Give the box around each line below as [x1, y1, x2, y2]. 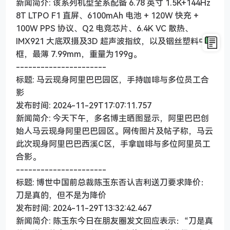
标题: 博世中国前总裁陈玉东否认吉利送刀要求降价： [16, 177, 209, 188]
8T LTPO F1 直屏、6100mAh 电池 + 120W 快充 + [16, 10, 199, 22]
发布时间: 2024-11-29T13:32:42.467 [16, 202, 151, 214]
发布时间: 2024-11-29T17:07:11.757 [16, 100, 151, 111]
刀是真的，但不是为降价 [16, 189, 106, 201]
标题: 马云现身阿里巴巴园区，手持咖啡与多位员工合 [16, 74, 209, 86]
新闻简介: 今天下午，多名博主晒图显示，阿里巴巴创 [16, 112, 209, 124]
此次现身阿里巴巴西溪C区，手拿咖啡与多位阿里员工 [16, 138, 210, 150]
